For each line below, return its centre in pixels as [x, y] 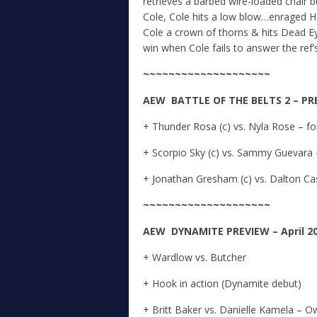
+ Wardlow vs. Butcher [195, 257]
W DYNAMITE [190, 231]
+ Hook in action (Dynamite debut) [222, 283]
